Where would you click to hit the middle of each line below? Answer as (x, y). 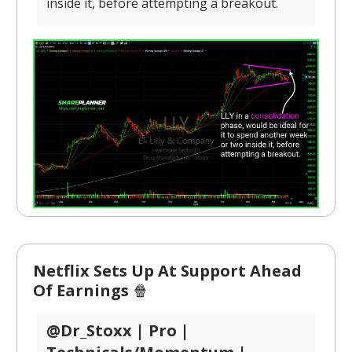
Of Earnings (83, 290)
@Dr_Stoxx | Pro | (118, 330)
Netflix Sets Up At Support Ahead (167, 270)
